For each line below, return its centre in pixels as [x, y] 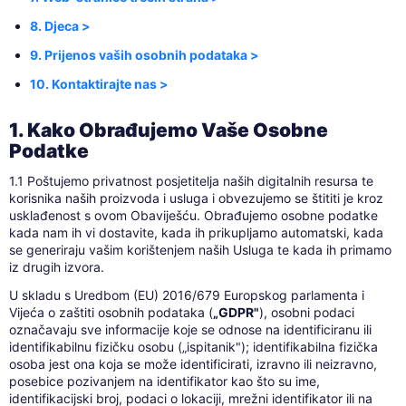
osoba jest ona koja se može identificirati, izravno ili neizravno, [193, 364]
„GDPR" [236, 313]
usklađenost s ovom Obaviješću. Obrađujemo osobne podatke [193, 216]
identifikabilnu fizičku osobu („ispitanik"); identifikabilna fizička [193, 347]
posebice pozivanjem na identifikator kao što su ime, [164, 382]
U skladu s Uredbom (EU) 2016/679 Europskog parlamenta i [186, 295]
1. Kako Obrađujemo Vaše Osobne [168, 130]
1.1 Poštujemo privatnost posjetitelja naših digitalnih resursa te [191, 181]
